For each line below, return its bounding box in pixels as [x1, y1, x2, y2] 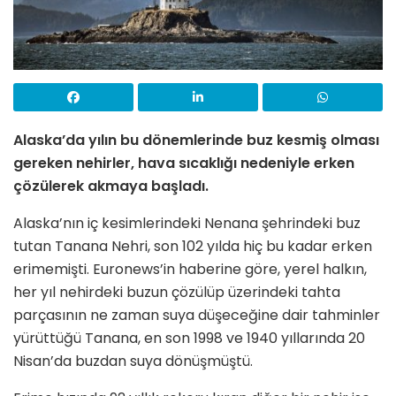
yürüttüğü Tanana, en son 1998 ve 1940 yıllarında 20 [13, 328, 365, 349]
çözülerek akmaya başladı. [13, 176, 209, 197]
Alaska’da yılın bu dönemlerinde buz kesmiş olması [13, 130, 379, 151]
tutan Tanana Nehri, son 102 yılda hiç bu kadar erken [13, 236, 372, 257]
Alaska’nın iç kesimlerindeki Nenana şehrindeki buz [13, 213, 361, 234]
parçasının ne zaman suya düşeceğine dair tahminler [13, 305, 380, 326]
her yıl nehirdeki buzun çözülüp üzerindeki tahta [13, 282, 340, 303]
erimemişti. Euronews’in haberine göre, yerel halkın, [13, 259, 367, 280]
